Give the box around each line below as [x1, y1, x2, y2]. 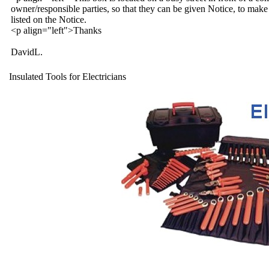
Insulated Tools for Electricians [9, 71, 126, 82]
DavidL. [11, 47, 43, 57]
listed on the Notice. [11, 14, 86, 25]
